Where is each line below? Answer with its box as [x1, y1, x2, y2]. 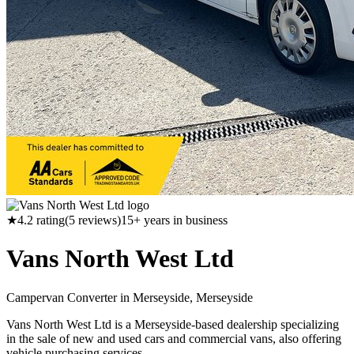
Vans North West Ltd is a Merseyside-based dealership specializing [6, 317, 339, 331]
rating [33, 213, 65, 227]
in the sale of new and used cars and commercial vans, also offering [6, 331, 341, 345]
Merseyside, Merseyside [133, 290, 253, 304]
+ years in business [134, 213, 228, 227]
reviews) [75, 213, 121, 227]
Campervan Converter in [6, 290, 133, 304]
